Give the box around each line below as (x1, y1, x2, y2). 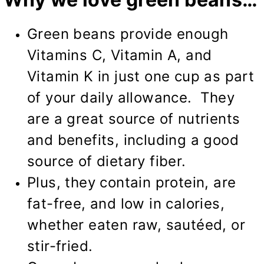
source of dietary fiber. (27, 152, 186, 170)
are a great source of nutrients (27, 110, 240, 127)
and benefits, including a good (27, 131, 239, 148)
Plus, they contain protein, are (27, 173, 236, 191)
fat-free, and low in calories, (27, 194, 225, 212)
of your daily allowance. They (27, 88, 235, 106)
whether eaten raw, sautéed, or (27, 216, 245, 233)
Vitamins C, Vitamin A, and (27, 46, 212, 64)
